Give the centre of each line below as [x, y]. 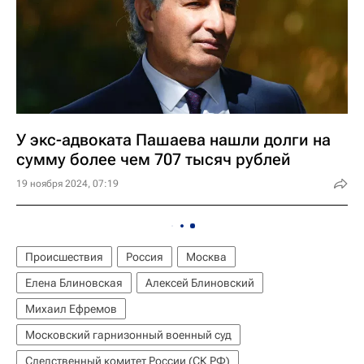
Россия [145, 257]
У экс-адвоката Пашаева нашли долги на [173, 140]
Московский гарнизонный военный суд [128, 335]
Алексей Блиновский [200, 283]
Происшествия [64, 257]
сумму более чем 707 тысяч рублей [154, 159]
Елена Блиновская [74, 283]
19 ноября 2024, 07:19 [67, 184]
